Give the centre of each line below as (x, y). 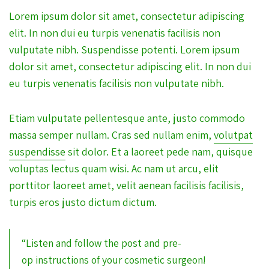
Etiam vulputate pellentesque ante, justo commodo (127, 118)
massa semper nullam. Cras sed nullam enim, (111, 134)
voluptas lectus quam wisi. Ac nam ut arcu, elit (114, 168)
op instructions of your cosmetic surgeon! (114, 259)
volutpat (233, 134)
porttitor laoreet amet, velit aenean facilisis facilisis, (126, 185)
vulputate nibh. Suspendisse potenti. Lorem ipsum (124, 49)
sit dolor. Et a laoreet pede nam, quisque (159, 151)
